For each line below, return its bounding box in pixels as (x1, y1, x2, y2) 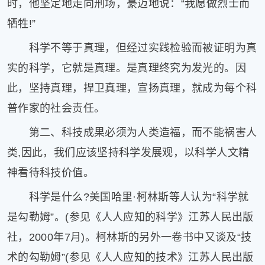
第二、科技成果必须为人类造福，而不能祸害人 (7, 126, 257, 138)
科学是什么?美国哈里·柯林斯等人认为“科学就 (7, 191, 249, 203)
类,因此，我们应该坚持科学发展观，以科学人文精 (7, 146, 250, 159)
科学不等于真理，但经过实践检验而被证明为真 (7, 41, 257, 54)
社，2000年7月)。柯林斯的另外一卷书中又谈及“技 (7, 231, 252, 244)
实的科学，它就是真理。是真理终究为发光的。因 (7, 62, 246, 74)
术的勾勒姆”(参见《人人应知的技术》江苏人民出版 (7, 251, 254, 264)
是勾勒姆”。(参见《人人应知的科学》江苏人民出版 (7, 211, 254, 224)
